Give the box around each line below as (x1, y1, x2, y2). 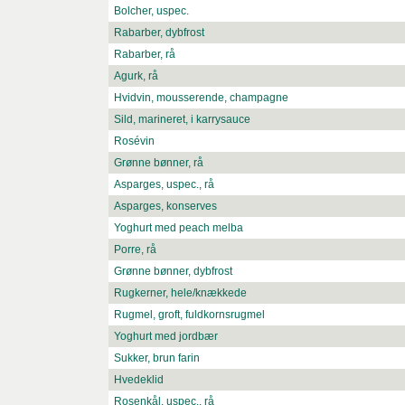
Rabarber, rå (114, 48, 175, 61)
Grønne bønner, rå (114, 156, 203, 170)
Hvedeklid (114, 373, 164, 387)
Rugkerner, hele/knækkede (114, 287, 247, 300)
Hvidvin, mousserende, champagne (114, 91, 288, 105)
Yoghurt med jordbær (114, 330, 218, 344)
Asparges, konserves (114, 200, 217, 213)
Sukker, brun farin (114, 352, 200, 365)
